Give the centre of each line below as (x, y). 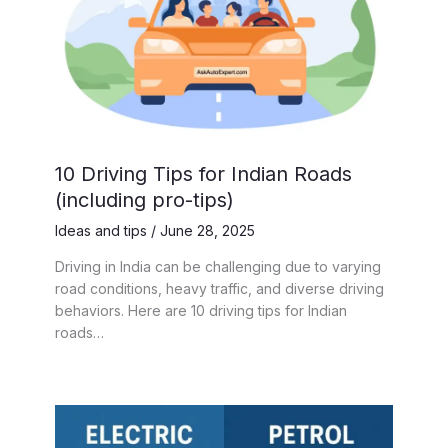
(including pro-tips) (144, 200)
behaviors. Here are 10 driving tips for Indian (201, 311)
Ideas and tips (101, 231)
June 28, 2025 (207, 231)
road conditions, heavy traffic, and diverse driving (219, 289)
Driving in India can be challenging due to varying (218, 267)
